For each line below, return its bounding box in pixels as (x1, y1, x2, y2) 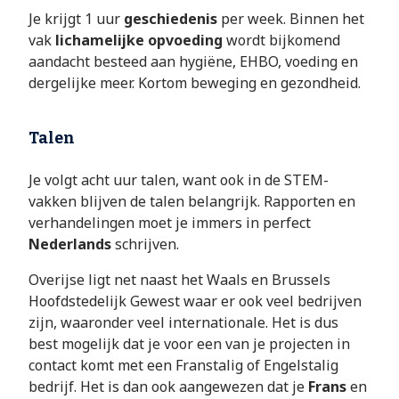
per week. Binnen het (221, 9, 364, 29)
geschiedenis (124, 9, 221, 29)
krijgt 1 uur (45, 9, 124, 29)
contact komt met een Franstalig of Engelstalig (28, 355, 338, 376)
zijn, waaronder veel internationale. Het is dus (28, 313, 338, 333)
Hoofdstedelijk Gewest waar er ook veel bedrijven (28, 291, 362, 312)
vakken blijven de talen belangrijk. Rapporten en (28, 191, 355, 212)
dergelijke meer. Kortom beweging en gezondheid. (28, 73, 361, 94)
